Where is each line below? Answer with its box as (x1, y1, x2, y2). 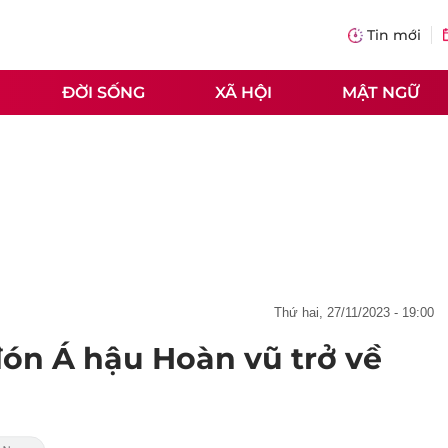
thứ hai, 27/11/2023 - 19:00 (282, 305, 434, 320)
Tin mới (367, 26, 421, 44)
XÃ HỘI (215, 82, 272, 102)
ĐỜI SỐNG (62, 82, 145, 102)
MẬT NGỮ (342, 82, 420, 102)
